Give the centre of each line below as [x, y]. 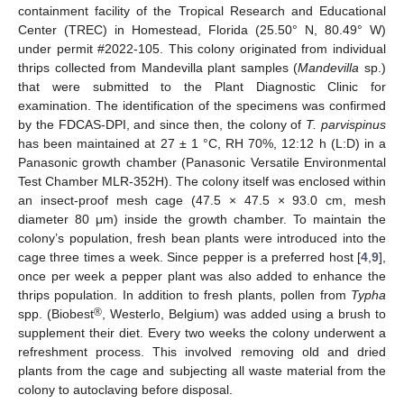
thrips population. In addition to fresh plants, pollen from [184, 295]
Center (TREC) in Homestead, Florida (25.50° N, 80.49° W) [202, 30]
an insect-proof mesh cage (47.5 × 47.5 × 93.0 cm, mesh [202, 201]
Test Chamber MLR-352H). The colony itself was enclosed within [202, 182]
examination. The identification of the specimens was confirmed [202, 106]
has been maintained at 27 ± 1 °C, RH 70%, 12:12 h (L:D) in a [202, 144]
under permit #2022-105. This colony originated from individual [202, 49]
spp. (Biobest [56, 314]
